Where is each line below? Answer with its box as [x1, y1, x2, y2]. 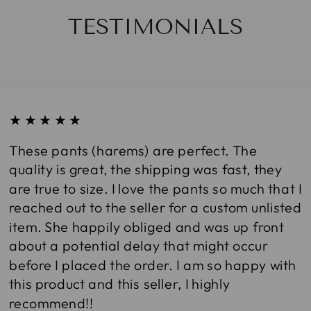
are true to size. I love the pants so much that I [9, 179, 302, 197]
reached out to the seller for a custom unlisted [9, 199, 302, 217]
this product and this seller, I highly [9, 275, 230, 293]
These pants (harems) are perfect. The [9, 141, 258, 159]
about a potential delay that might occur [9, 237, 268, 255]
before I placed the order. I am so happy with [9, 255, 296, 274]
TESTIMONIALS [68, 13, 243, 40]
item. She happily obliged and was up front [9, 217, 284, 235]
